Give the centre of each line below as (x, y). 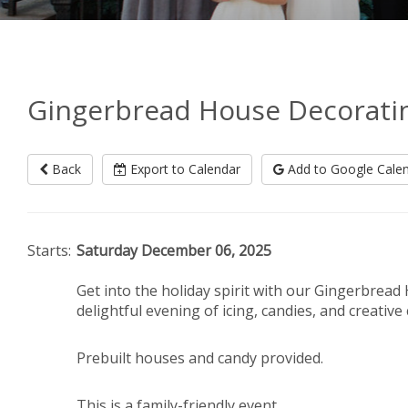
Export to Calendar (184, 169)
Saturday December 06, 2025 (174, 250)
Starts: (49, 250)
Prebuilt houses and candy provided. (200, 358)
